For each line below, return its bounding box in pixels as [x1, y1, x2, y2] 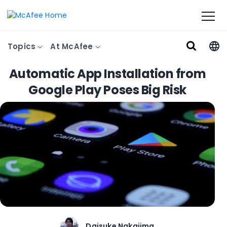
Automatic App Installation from [9, 65, 206, 82]
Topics [8, 41, 38, 52]
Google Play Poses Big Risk [28, 82, 186, 98]
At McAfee [50, 41, 95, 52]
